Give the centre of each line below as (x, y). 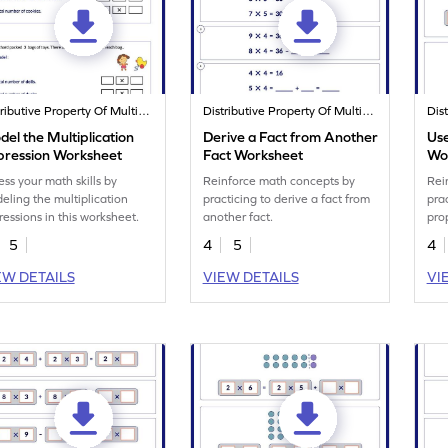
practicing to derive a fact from (287, 199)
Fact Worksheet (253, 155)
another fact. (238, 217)
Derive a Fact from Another (291, 137)
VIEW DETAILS (250, 277)
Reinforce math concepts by (279, 181)
